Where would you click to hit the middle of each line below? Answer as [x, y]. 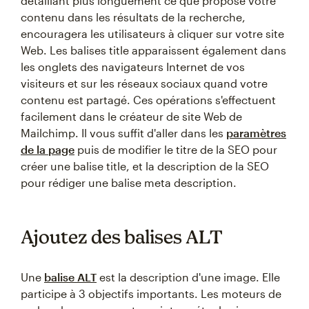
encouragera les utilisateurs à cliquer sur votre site [152, 33]
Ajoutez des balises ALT [122, 237]
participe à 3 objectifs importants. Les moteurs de [151, 293]
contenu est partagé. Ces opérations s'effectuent [148, 100]
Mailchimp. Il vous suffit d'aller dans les [123, 133]
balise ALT [70, 277]
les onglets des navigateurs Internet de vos [133, 67]
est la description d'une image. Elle [188, 277]
